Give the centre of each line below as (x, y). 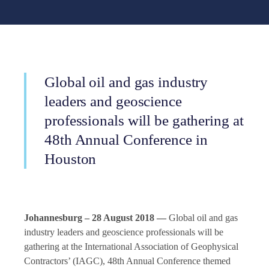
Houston (71, 159)
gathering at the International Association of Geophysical (131, 246)
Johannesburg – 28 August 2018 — (96, 218)
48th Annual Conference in (126, 140)
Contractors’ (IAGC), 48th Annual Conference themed (127, 261)
